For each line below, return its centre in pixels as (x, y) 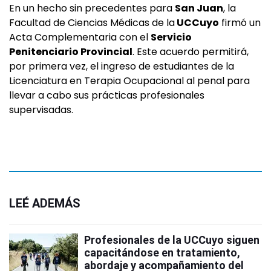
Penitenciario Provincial (71, 52)
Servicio (171, 38)
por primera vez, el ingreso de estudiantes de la (122, 67)
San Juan (199, 8)
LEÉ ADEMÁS (45, 204)
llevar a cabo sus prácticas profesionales (107, 96)
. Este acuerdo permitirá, (191, 52)
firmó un (240, 23)
